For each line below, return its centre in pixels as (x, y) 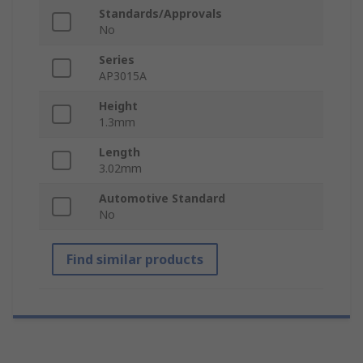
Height (118, 106)
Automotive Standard (162, 199)
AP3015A (123, 76)
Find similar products (135, 260)
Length (120, 152)
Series (117, 60)
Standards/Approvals (160, 14)
